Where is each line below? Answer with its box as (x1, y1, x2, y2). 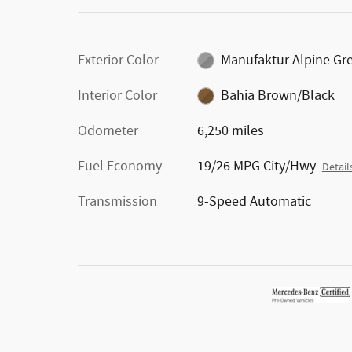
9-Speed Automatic (196, 192, 311, 211)
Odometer (78, 121, 138, 141)
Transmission (78, 192, 157, 211)
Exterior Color (78, 50, 159, 70)
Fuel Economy (78, 156, 162, 176)
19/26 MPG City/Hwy (196, 156, 316, 176)
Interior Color (78, 86, 157, 105)
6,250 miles (196, 121, 264, 141)
